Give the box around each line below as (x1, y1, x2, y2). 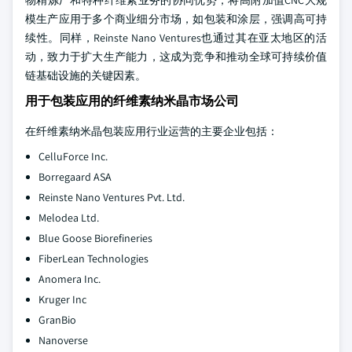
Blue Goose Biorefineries (38, 231, 152, 245)
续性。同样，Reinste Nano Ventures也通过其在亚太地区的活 (25, 31, 327, 45)
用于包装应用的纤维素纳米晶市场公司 (25, 93, 239, 109)
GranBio (38, 313, 76, 327)
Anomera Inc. (38, 272, 101, 286)
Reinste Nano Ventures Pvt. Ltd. (38, 190, 185, 204)
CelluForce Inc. (38, 149, 108, 163)
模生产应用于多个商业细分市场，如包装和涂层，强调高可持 (25, 12, 327, 26)
